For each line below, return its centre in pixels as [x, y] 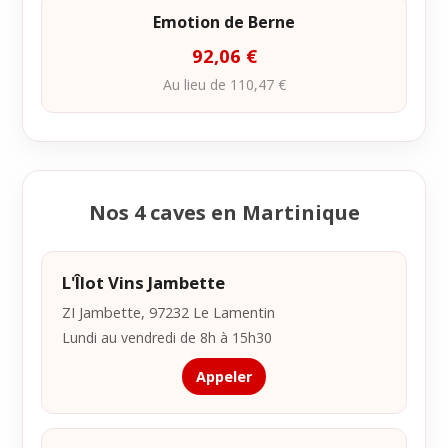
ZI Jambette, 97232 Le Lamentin [168, 312]
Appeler [224, 376]
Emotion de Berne [224, 22]
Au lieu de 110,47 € [224, 84]
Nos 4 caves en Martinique [224, 212]
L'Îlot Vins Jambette [143, 282]
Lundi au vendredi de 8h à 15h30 [167, 337]
